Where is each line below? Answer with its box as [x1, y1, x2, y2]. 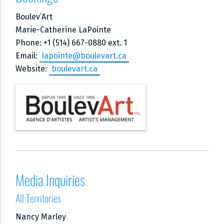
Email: [15, 51, 39, 61]
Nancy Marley [15, 211, 66, 221]
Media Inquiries [15, 169, 85, 190]
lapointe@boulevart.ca [42, 51, 126, 61]
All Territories [15, 190, 61, 205]
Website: [15, 64, 49, 74]
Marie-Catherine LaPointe [15, 25, 111, 35]
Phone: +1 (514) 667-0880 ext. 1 [15, 38, 127, 48]
